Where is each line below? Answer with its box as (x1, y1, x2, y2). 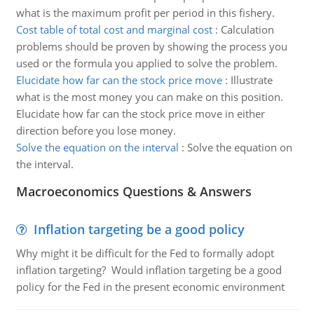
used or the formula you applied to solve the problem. (15, 56, 278, 70)
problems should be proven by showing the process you (15, 39, 287, 53)
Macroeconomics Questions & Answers (15, 183, 252, 200)
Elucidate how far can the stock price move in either (15, 107, 265, 121)
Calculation (220, 22, 274, 36)
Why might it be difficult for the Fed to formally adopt (15, 246, 274, 260)
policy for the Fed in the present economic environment (15, 280, 285, 294)
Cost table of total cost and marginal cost (15, 22, 212, 36)
